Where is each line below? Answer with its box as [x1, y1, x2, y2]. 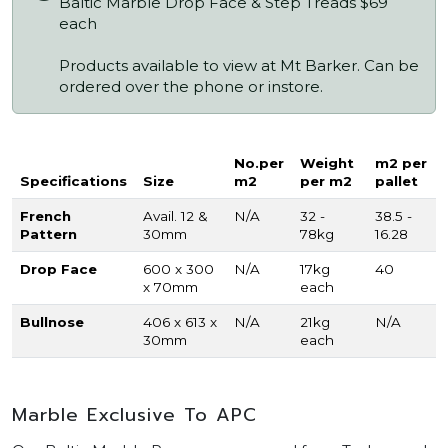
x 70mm [143, 279, 198, 296]
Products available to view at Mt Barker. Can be [59, 56, 419, 76]
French [20, 208, 71, 225]
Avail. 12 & [143, 208, 208, 225]
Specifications [20, 173, 127, 190]
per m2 [300, 173, 352, 190]
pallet [375, 173, 418, 190]
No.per [234, 155, 284, 172]
